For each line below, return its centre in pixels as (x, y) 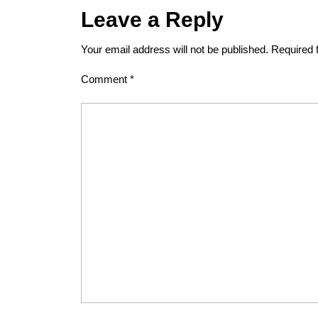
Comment (105, 79)
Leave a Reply (152, 19)
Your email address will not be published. (175, 49)
